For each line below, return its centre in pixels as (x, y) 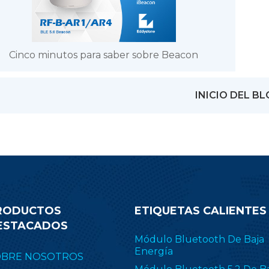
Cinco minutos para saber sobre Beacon (104, 55)
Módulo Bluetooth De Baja (199, 240)
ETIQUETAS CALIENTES (201, 211)
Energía (154, 252)
